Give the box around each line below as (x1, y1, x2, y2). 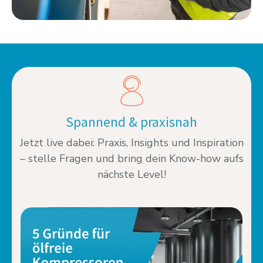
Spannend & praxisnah (66, 112, 197, 131)
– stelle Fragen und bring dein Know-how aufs (19, 151, 244, 166)
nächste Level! (97, 167, 166, 181)
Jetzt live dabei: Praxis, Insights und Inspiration (19, 135, 244, 150)
